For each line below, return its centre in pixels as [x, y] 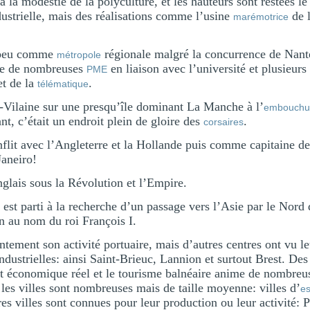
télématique [63, 84]
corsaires [224, 122]
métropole [79, 55]
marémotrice [261, 17]
